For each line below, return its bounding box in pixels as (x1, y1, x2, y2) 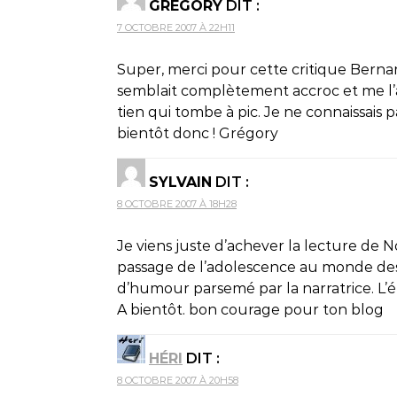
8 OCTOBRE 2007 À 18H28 (117, 197, 237, 210)
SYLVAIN (149, 173, 212, 191)
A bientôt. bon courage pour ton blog (117, 300, 384, 318)
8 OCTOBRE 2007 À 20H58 (117, 373, 238, 386)
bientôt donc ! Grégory (117, 124, 278, 142)
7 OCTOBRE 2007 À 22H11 (117, 20, 235, 34)
